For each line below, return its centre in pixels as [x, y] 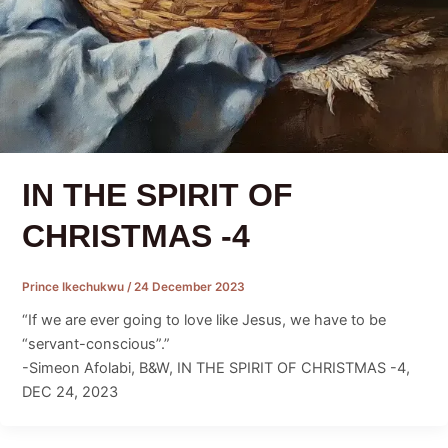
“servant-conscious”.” [95, 343]
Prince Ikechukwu [74, 287]
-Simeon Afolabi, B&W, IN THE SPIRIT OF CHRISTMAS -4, [215, 367]
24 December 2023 [189, 287]
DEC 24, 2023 [69, 391]
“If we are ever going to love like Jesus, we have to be [203, 319]
